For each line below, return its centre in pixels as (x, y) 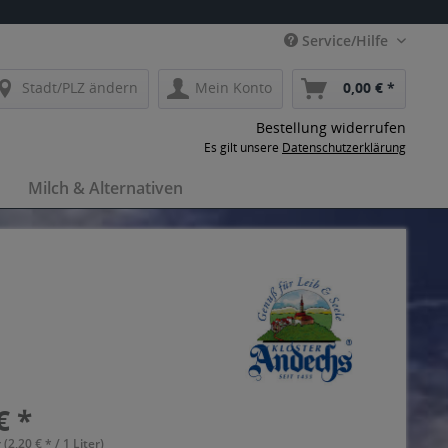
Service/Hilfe (345, 40)
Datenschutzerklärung (344, 147)
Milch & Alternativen (105, 188)
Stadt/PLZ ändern (80, 87)
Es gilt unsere (243, 147)
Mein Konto (233, 87)
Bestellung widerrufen (331, 127)
